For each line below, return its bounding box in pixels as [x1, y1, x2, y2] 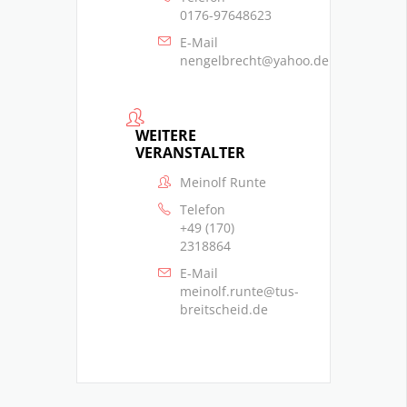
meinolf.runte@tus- [180, 283, 299, 301]
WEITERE [135, 125, 196, 146]
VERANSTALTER [135, 143, 245, 164]
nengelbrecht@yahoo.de [180, 51, 329, 69]
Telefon [180, 201, 225, 219]
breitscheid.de [180, 301, 268, 319]
